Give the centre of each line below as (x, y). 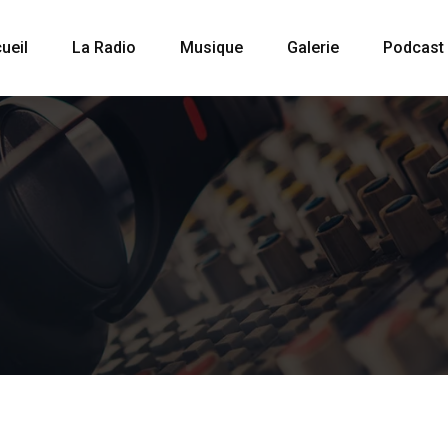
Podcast (413, 47)
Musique (211, 47)
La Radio (104, 47)
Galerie (313, 47)
